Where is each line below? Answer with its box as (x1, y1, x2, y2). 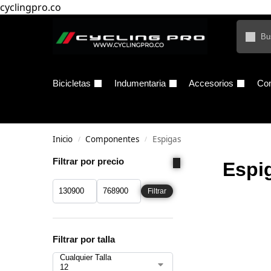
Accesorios (189, 78, 233, 88)
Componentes (85, 134, 140, 145)
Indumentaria (114, 78, 166, 88)
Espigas (152, 134, 181, 145)
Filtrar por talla (53, 233, 115, 244)
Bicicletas (53, 78, 91, 88)
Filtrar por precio (53, 156, 124, 166)
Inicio (53, 134, 73, 145)
